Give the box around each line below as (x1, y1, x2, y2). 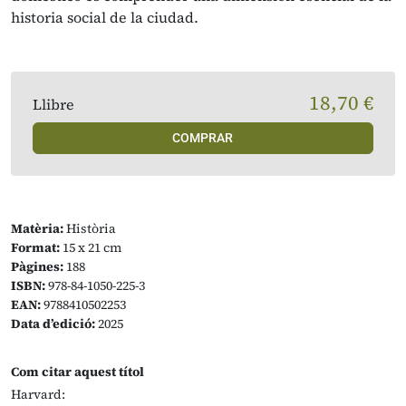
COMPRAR (172, 130, 234, 145)
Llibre (33, 94, 74, 114)
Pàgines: (11, 257, 63, 275)
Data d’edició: (11, 314, 95, 333)
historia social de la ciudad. (11, 7, 198, 27)
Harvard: (11, 385, 65, 403)
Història (63, 219, 116, 237)
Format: (11, 238, 60, 256)
